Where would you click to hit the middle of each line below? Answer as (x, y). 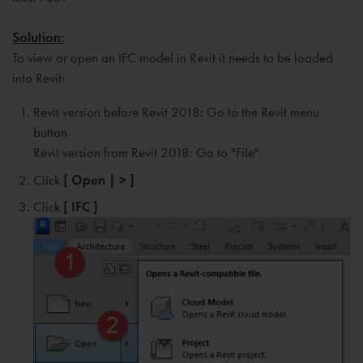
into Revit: (38, 78)
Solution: (38, 38)
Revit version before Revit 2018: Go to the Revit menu (176, 112)
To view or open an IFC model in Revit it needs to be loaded (173, 58)
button (50, 132)
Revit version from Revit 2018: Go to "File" (146, 152)
